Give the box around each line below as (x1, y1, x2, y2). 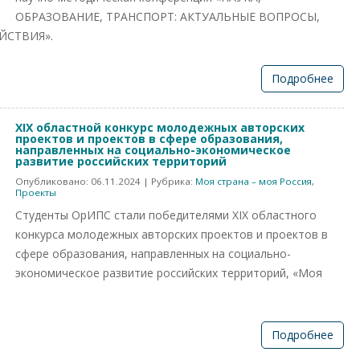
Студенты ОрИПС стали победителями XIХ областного (15, 207, 317, 223)
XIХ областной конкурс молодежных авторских (15, 120, 305, 135)
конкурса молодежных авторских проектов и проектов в (15, 227, 328, 242)
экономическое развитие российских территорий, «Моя (15, 265, 322, 280)
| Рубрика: (141, 175, 195, 187)
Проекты (15, 186, 56, 198)
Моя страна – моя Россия (195, 175, 312, 187)
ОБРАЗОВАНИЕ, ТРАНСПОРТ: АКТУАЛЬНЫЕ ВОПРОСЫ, (15, 9, 320, 24)
